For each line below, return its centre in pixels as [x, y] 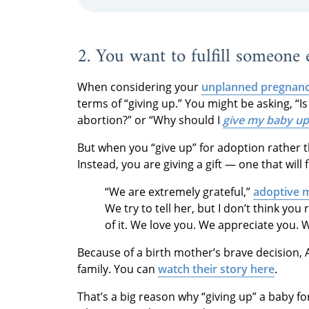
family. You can [118, 269]
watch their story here [216, 269]
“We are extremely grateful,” [179, 191]
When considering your [139, 87]
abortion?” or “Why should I [150, 120]
